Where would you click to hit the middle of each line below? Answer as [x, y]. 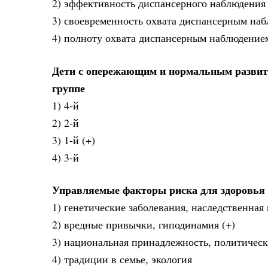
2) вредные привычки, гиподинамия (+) [144, 225]
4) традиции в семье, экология [122, 259]
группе [68, 88]
